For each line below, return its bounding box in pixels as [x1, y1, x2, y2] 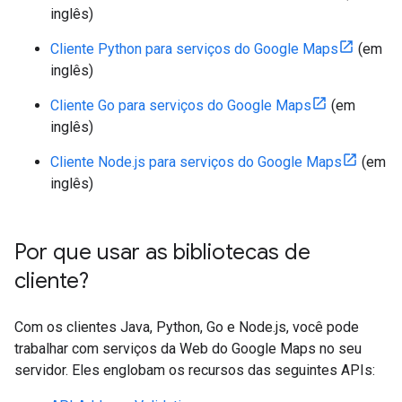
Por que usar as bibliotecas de [14, 239, 310, 266]
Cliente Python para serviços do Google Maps [50, 40, 338, 57]
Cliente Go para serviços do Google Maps [50, 97, 311, 114]
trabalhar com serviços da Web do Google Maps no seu [14, 340, 362, 357]
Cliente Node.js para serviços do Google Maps [50, 153, 342, 170]
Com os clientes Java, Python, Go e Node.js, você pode [14, 319, 359, 336]
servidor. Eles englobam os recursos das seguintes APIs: [14, 362, 375, 379]
